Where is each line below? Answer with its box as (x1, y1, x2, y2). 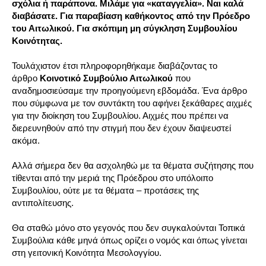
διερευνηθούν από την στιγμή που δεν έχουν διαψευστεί (12, 123, 231, 134)
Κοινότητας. (12, 36, 62, 46)
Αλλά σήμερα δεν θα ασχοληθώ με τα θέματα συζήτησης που (12, 160, 254, 171)
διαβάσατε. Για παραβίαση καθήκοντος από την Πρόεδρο (12, 11, 250, 21)
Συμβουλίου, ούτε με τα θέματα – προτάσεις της (12, 185, 199, 196)
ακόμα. (12, 135, 40, 146)
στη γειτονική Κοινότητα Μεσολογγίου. (12, 248, 161, 258)
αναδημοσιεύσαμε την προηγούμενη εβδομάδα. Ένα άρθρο (12, 85, 247, 96)
